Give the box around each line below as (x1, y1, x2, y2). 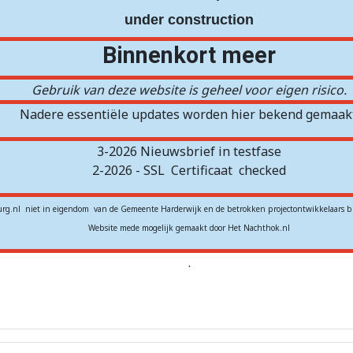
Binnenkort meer (102, 41, 276, 69)
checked (239, 161, 286, 179)
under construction (124, 11, 254, 28)
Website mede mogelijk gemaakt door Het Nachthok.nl (88, 221, 290, 233)
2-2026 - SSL (92, 161, 168, 179)
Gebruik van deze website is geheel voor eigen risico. (32, 80, 347, 98)
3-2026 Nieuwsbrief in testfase (97, 142, 281, 160)
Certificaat (171, 161, 232, 179)
